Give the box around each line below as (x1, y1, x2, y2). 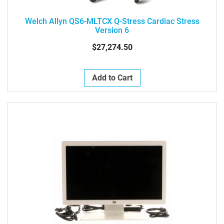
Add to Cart (91, 73, 132, 82)
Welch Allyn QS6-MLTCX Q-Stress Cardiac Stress (24, 16, 199, 26)
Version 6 (95, 25, 129, 35)
